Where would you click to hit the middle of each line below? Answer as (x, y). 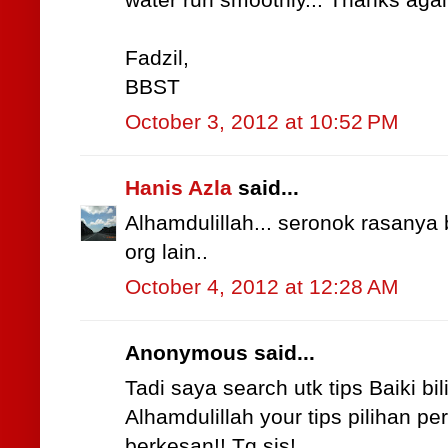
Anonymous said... (220, 353)
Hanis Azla (178, 188)
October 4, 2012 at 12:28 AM (262, 287)
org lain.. (166, 252)
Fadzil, (157, 58)
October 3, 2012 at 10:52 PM (262, 122)
